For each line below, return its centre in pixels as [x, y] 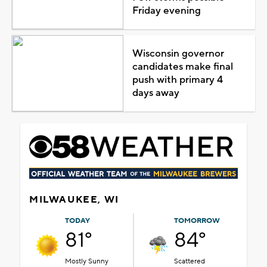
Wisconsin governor [178, 53]
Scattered [189, 261]
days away [156, 93]
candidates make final [182, 66]
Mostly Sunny [87, 261]
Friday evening [166, 10]
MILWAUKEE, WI [74, 199]
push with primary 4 [177, 80]
